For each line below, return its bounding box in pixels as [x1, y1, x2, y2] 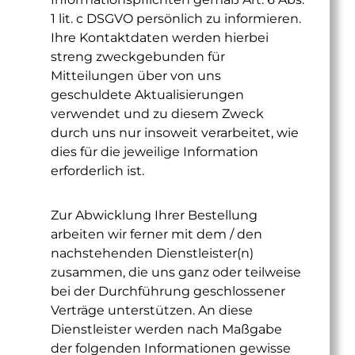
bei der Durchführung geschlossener [51, 284, 285, 299]
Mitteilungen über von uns [51, 68, 221, 83]
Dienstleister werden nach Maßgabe [51, 322, 282, 337]
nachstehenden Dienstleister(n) [51, 246, 254, 261]
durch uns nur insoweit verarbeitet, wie [51, 125, 299, 140]
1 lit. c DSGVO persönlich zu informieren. [51, 11, 301, 26]
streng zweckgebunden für [51, 49, 225, 64]
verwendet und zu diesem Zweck [51, 106, 264, 121]
